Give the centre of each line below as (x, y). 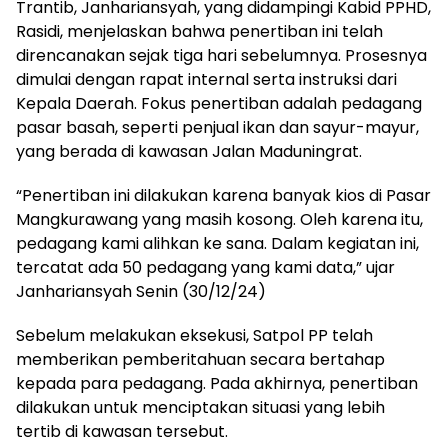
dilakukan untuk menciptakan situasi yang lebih (200, 407)
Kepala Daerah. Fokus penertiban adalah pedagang (219, 103)
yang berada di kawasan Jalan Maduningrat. (189, 151)
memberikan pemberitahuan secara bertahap (200, 359)
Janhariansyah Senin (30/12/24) (141, 291)
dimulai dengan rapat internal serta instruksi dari (206, 79)
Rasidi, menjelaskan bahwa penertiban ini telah (199, 31)
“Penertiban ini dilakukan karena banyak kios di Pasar (223, 195)
